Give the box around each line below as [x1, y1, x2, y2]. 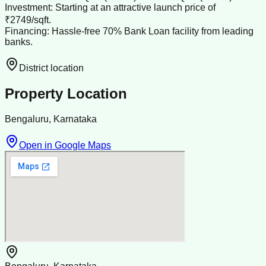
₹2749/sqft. [5, 15, 51, 26]
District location [19, 63, 84, 74]
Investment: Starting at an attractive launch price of [5, 2, 216, 13]
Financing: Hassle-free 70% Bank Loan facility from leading [5, 26, 254, 37]
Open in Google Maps [19, 140, 111, 150]
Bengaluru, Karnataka [5, 113, 97, 124]
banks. [5, 37, 33, 47]
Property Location [5, 85, 127, 102]
